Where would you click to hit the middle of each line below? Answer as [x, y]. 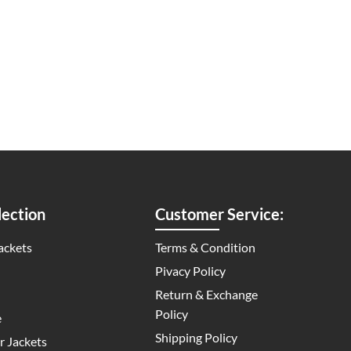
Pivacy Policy [190, 271]
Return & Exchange [206, 295]
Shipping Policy [196, 337]
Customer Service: [219, 213]
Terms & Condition [205, 248]
